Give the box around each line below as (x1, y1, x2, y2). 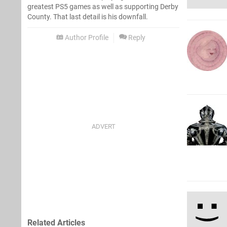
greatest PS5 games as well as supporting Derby (27, 2, 178, 11)
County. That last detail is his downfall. (27, 12, 148, 21)
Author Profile (63, 33, 108, 42)
